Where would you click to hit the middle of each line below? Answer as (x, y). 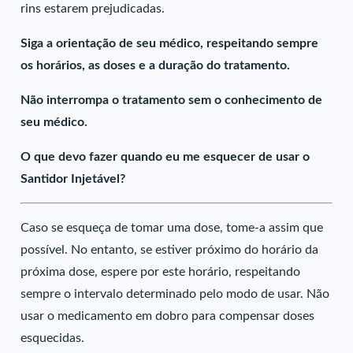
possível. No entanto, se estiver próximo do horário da (170, 250)
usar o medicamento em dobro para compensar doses (168, 316)
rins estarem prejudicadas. (93, 9)
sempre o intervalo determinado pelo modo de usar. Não (175, 294)
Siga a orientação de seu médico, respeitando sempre (170, 43)
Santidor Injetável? (73, 179)
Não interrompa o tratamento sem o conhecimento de (172, 100)
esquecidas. (53, 338)
